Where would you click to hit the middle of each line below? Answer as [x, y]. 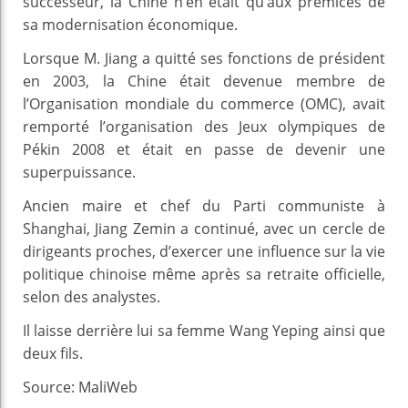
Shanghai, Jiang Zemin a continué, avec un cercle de [204, 228]
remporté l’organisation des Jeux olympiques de [204, 126]
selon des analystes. [92, 296]
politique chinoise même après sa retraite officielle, [204, 274]
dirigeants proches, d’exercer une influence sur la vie [204, 251]
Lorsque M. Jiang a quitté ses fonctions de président [204, 58]
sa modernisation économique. [130, 24]
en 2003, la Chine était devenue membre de [204, 81]
